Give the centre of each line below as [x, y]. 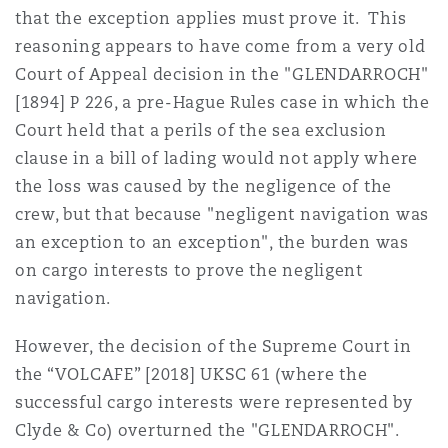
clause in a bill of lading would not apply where [217, 159]
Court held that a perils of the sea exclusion [201, 131]
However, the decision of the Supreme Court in [213, 347]
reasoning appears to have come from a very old [220, 47]
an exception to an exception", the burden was [212, 243]
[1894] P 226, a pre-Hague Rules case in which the [222, 103]
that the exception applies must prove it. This [211, 19]
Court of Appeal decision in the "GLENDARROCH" [222, 75]
